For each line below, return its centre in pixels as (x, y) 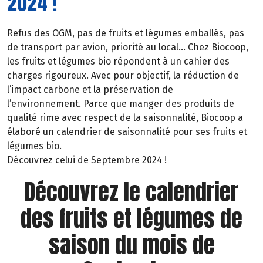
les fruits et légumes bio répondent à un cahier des (118, 62)
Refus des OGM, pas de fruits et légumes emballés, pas (126, 33)
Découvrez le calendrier (131, 192)
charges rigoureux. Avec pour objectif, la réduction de (123, 76)
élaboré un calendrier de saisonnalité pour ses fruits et (127, 132)
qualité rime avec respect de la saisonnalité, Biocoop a (125, 118)
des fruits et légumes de (131, 219)
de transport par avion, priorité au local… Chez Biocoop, (128, 48)
